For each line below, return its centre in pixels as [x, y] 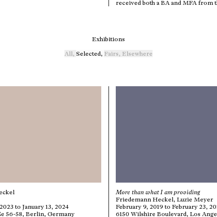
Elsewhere [137, 54]
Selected [88, 54]
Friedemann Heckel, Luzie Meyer [164, 200]
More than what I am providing [158, 192]
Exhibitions [108, 39]
